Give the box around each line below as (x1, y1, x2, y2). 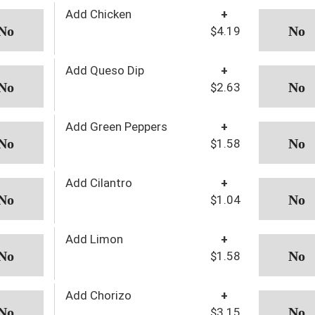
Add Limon (65, 231, 123, 246)
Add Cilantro (65, 175, 132, 190)
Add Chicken (65, 6, 131, 21)
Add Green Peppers (65, 119, 167, 134)
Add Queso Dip (65, 63, 144, 77)
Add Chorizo (65, 288, 131, 302)
